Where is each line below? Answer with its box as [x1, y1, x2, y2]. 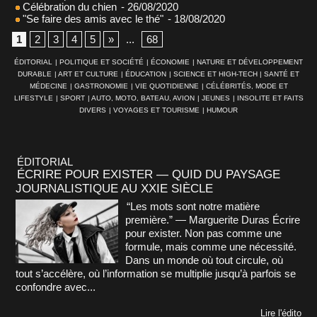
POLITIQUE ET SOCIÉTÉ [59, 57, 144, 66]
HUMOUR [207, 105, 238, 114]
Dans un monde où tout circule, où [125, 253, 283, 266]
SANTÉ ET [264, 69, 299, 78]
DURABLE [18, 69, 52, 78]
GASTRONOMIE [74, 81, 128, 90]
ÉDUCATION [125, 69, 166, 78]
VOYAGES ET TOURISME [113, 105, 200, 114]
